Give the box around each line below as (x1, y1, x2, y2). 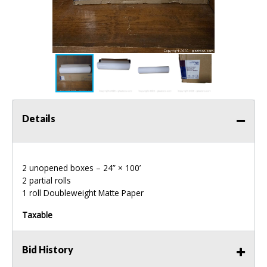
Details (22, 113, 55, 125)
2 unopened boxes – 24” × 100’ (22, 162, 141, 174)
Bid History (22, 244, 73, 256)
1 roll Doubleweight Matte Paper (22, 187, 144, 199)
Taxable (22, 209, 52, 221)
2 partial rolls (22, 175, 71, 187)
